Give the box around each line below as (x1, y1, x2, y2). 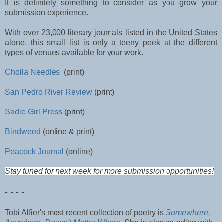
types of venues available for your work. (5, 48, 143, 57)
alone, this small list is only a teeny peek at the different (5, 38, 217, 47)
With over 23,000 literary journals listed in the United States (5, 28, 217, 37)
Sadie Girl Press (5, 108, 62, 116)
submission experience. (5, 8, 88, 17)
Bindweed (5, 127, 41, 136)
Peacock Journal (5, 147, 64, 156)
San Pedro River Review (5, 88, 94, 97)
